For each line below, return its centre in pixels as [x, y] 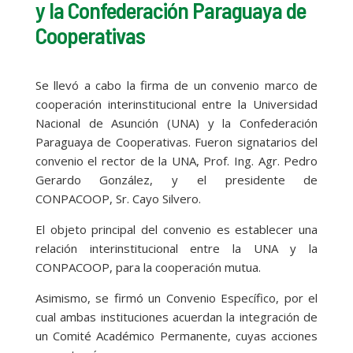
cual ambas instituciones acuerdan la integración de [176, 317]
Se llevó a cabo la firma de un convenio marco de [176, 85]
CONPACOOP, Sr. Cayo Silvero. [118, 199]
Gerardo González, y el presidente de [176, 180]
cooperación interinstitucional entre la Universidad [176, 104]
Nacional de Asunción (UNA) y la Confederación [176, 123]
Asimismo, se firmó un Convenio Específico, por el [176, 298]
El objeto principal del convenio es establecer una [176, 229]
